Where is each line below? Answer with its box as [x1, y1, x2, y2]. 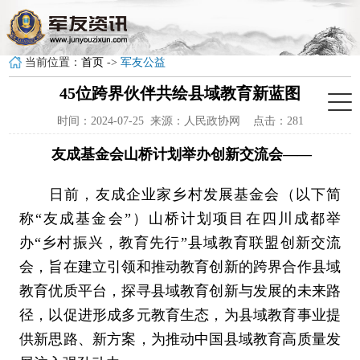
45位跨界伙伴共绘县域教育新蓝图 [59, 84, 301, 102]
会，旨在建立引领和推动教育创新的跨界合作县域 [18, 259, 342, 275]
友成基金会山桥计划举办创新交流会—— [18, 146, 312, 162]
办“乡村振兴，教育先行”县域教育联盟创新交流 [18, 235, 342, 251]
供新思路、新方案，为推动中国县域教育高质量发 [18, 331, 342, 347]
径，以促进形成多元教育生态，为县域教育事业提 [18, 307, 342, 323]
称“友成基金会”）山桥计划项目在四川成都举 [18, 211, 342, 227]
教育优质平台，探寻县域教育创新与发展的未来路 [18, 283, 342, 299]
